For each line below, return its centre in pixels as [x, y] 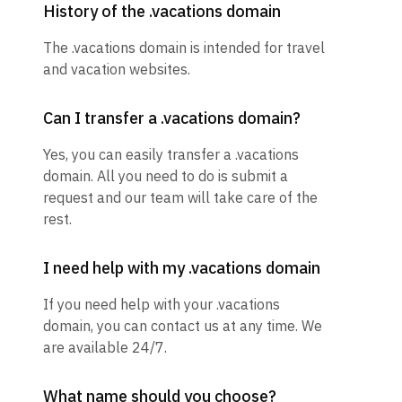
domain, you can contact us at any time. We [183, 326]
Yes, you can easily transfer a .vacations [171, 155]
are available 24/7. [105, 348]
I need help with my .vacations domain [182, 268]
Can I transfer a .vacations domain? [172, 118]
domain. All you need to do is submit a [166, 176]
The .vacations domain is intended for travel [184, 48]
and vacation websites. [117, 70]
